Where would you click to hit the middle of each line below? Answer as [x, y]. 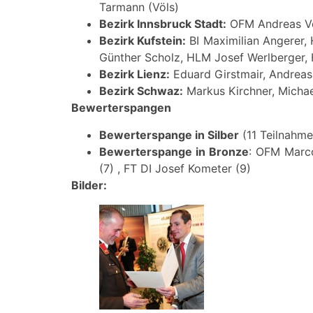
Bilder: [89, 185]
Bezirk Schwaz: [141, 91]
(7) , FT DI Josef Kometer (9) [175, 168]
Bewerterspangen [121, 108]
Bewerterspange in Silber [169, 134]
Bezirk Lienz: [134, 74]
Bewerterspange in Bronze [174, 151]
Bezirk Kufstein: [143, 41]
